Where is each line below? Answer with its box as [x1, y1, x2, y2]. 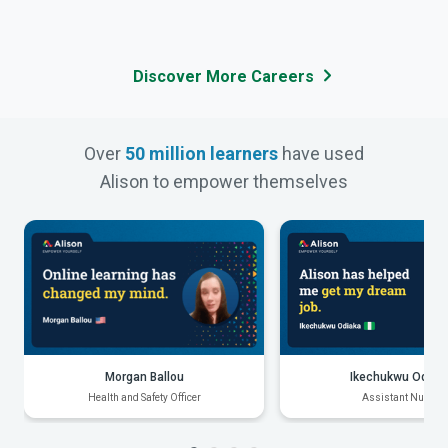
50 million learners [125, 142, 278, 164]
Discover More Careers [132, 66, 314, 86]
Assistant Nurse [361, 391, 439, 403]
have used [278, 142, 364, 164]
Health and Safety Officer [87, 391, 201, 403]
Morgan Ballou [104, 369, 184, 384]
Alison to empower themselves [100, 170, 348, 192]
